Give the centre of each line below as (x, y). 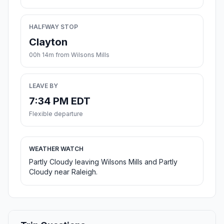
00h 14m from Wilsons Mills (69, 55)
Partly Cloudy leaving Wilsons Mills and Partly (103, 162)
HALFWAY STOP (53, 27)
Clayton (48, 42)
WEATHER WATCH (56, 149)
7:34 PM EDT (60, 101)
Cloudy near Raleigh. (63, 172)
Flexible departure (56, 114)
